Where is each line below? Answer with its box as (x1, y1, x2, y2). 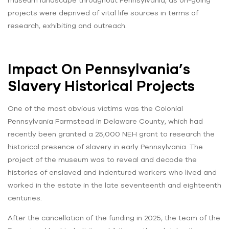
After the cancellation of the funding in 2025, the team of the (8, 214, 220, 222)
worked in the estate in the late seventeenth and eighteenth (8, 181, 221, 190)
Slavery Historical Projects (8, 77, 195, 94)
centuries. (8, 194, 42, 202)
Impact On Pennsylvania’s (8, 60, 190, 77)
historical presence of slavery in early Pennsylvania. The (8, 143, 203, 151)
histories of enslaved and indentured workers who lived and (8, 168, 217, 177)
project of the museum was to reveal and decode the (8, 155, 197, 164)
